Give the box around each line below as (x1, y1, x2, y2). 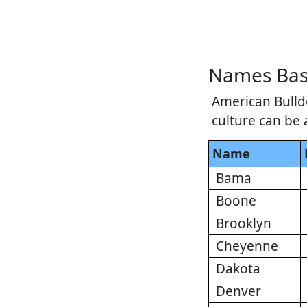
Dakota (216, 260, 260, 278)
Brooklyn (216, 214, 271, 233)
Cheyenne (216, 237, 278, 256)
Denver (216, 282, 261, 301)
